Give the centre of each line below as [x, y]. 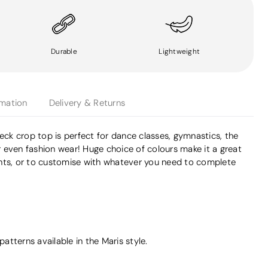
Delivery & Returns [87, 103]
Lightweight [179, 51]
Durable [64, 51]
